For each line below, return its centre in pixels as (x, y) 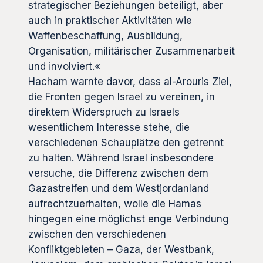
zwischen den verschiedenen (97, 234)
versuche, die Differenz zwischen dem (118, 173)
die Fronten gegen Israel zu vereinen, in (122, 97)
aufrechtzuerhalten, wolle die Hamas (115, 203)
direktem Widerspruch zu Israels (104, 112)
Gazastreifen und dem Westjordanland (119, 188)
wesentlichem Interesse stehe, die (109, 127)
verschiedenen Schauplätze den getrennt (126, 142)
